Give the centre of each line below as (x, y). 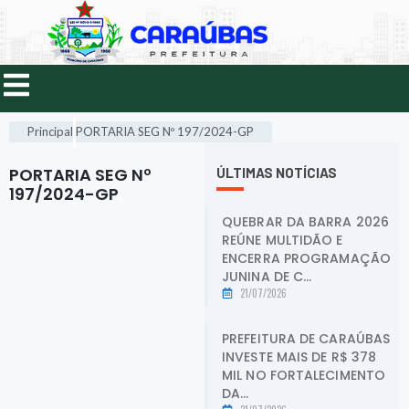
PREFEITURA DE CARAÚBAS (306, 338)
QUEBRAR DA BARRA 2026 (306, 221)
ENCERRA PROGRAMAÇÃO (306, 258)
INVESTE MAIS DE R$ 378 (299, 357)
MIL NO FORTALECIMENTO (304, 375)
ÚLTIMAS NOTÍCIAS (277, 173)
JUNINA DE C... (267, 276)
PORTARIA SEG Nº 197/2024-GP (165, 132)
